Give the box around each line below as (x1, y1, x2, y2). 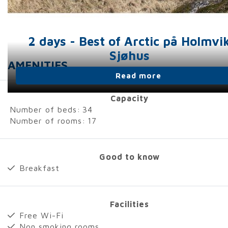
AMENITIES (8, 58, 68, 72)
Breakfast (19, 163, 60, 173)
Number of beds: (10, 105, 80, 114)
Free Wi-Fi (19, 211, 64, 220)
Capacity (110, 94, 149, 103)
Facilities (109, 199, 149, 209)
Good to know (99, 152, 160, 161)
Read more (116, 71, 161, 80)
